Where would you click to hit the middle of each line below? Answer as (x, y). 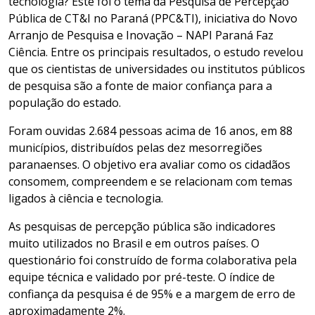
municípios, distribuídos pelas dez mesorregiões (135, 147)
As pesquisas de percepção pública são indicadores (142, 226)
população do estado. (67, 102)
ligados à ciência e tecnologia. (87, 198)
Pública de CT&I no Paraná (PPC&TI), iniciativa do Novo (153, 18)
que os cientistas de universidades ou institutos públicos (157, 69)
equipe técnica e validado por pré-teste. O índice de (142, 277)
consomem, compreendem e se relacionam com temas (150, 181)
